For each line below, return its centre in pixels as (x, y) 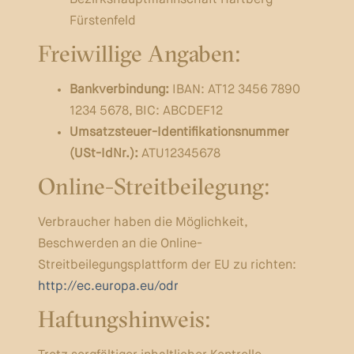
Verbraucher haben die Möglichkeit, (142, 223)
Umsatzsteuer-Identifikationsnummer (179, 133)
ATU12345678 (179, 154)
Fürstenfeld (102, 21)
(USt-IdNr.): (104, 154)
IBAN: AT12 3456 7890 (234, 90)
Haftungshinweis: (124, 321)
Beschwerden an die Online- (120, 244)
